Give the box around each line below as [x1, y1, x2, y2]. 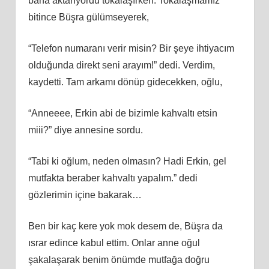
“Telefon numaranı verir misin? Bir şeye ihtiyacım [28, 43, 234, 53]
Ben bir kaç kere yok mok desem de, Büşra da [28, 220, 223, 231]
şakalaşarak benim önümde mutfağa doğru [28, 254, 210, 265]
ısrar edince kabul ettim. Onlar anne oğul [28, 237, 200, 248]
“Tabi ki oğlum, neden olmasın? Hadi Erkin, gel [28, 156, 226, 166]
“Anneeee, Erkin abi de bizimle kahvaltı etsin [28, 107, 217, 118]
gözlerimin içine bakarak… [28, 189, 142, 200]
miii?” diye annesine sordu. [28, 124, 143, 135]
